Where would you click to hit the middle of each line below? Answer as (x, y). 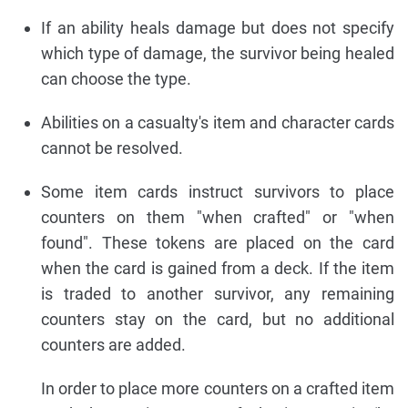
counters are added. (113, 344)
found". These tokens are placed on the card (218, 242)
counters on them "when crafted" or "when (218, 217)
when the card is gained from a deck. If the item (218, 268)
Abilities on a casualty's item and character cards (218, 122)
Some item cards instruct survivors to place (218, 191)
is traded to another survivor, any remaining (218, 293)
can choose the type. (116, 78)
